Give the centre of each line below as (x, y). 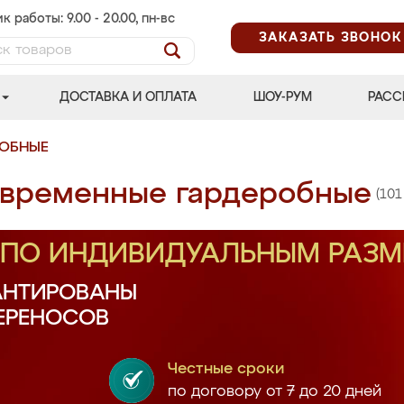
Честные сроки (225, 369)
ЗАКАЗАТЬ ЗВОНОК (331, 37)
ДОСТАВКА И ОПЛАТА (129, 97)
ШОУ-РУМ (282, 97)
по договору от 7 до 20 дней (274, 392)
